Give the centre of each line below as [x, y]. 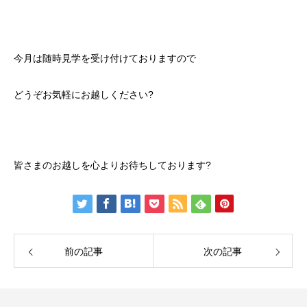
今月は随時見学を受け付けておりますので [105, 58]
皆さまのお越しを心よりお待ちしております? [112, 165]
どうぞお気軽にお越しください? [84, 95]
